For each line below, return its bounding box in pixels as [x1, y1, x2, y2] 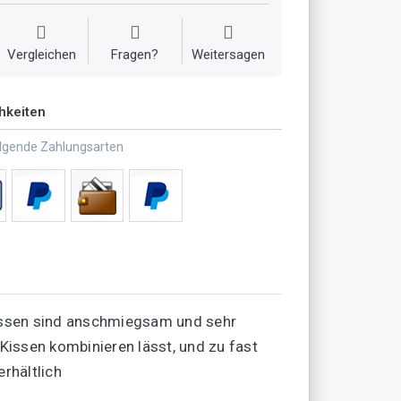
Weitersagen [192, 46, 266, 63]
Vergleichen [6, 46, 76, 63]
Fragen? [111, 46, 159, 63]
